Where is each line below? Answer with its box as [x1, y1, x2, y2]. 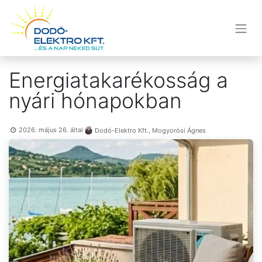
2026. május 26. [19, 126, 69, 134]
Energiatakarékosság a [9, 67, 228, 93]
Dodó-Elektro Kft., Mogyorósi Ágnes [95, 126, 206, 135]
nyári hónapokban [9, 88, 182, 113]
